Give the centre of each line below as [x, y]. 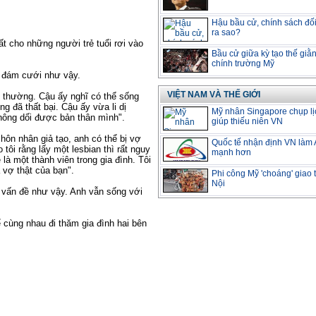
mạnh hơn [231, 152]
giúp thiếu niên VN [247, 121]
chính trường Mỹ [243, 63]
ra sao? [226, 32]
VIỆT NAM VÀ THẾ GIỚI [214, 94]
